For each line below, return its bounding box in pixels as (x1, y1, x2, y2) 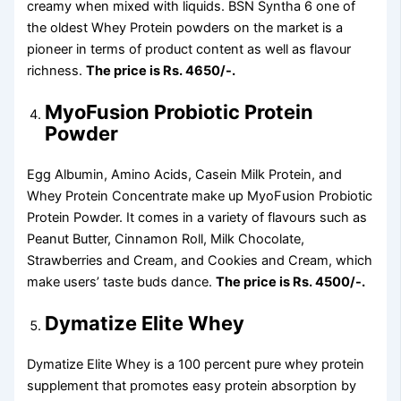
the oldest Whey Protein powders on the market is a (27, 20, 344, 37)
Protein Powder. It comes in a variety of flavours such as (27, 209, 368, 226)
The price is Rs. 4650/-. (86, 63, 236, 80)
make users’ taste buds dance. (27, 274, 217, 291)
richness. (27, 63, 87, 80)
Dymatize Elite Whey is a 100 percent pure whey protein (27, 355, 365, 372)
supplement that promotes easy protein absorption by (27, 377, 357, 394)
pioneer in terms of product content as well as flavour (27, 41, 352, 58)
